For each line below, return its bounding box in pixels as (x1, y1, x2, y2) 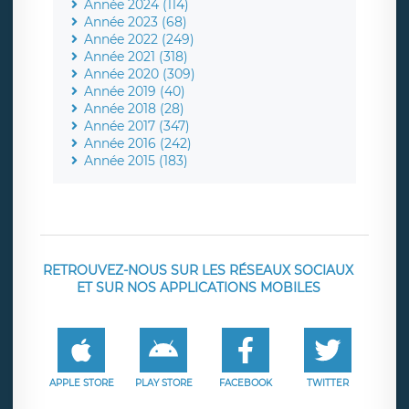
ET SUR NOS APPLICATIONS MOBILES (76, 278, 320, 296)
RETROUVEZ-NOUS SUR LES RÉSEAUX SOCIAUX (43, 261, 353, 278)
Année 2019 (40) (84, 82, 185, 100)
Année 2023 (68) (84, 13, 187, 30)
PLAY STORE (134, 376, 193, 389)
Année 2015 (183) (84, 152, 188, 169)
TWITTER (307, 376, 349, 389)
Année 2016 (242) (84, 134, 192, 152)
